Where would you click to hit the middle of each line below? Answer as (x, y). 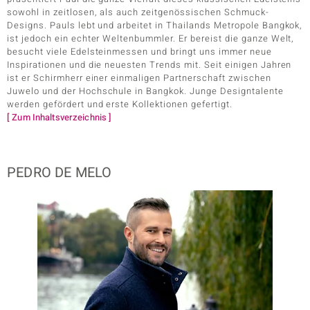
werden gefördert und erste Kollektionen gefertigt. (120, 104)
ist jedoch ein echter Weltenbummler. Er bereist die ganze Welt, (151, 38)
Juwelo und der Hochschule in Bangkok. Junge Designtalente (145, 91)
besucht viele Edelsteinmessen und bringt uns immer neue (139, 52)
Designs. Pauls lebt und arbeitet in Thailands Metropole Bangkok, (155, 25)
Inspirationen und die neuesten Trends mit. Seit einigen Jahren (149, 65)
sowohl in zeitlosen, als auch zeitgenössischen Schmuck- (138, 12)
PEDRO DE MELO (60, 173)
